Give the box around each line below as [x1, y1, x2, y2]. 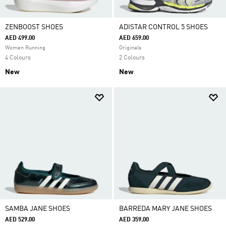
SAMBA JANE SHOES [5, 205, 70, 212]
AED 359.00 [119, 217, 149, 223]
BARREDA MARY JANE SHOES [119, 205, 212, 212]
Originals [119, 45, 141, 51]
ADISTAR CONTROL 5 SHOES [119, 24, 208, 31]
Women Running [5, 45, 45, 51]
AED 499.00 [5, 35, 35, 41]
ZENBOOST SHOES [5, 24, 63, 31]
